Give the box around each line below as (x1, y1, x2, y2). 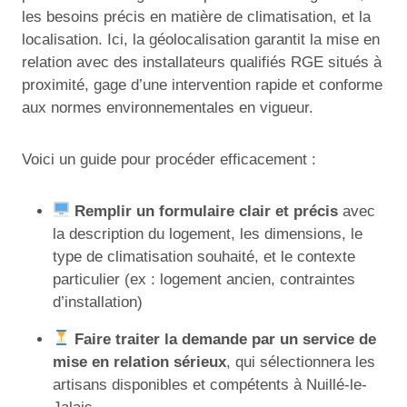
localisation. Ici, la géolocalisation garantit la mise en (22, 30, 380, 48)
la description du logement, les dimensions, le (53, 224, 362, 243)
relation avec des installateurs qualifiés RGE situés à (22, 53, 382, 71)
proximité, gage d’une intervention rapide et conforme (22, 75, 382, 94)
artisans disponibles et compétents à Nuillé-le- (53, 375, 367, 393)
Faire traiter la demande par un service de (74, 330, 377, 348)
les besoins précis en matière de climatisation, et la (22, 7, 371, 25)
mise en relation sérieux (53, 352, 226, 371)
